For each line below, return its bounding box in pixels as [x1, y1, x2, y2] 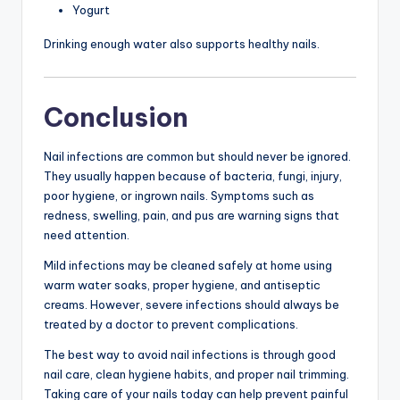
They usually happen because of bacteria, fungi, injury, [44, 169, 342, 184]
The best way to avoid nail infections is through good [44, 347, 336, 362]
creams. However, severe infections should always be [44, 297, 339, 312]
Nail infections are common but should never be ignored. [44, 149, 351, 164]
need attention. [44, 228, 129, 243]
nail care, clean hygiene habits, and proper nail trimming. [44, 367, 349, 382]
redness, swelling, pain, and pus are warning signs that [44, 208, 339, 223]
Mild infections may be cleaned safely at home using [44, 258, 332, 273]
